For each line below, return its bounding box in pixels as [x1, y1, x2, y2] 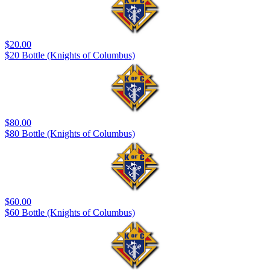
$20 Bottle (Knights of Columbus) [5, 50, 135, 61]
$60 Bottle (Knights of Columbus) [5, 207, 135, 218]
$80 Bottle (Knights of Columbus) [5, 128, 135, 139]
